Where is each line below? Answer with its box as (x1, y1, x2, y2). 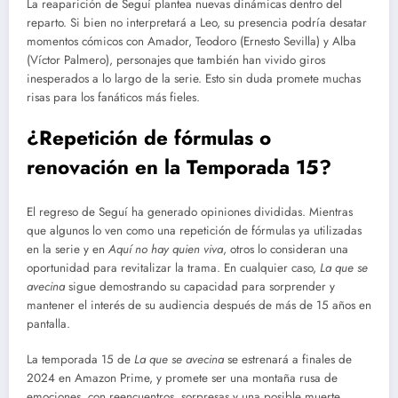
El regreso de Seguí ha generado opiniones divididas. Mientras (27, 203, 353, 220)
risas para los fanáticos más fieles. (27, 88, 200, 106)
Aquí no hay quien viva (108, 240, 223, 258)
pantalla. (27, 314, 70, 332)
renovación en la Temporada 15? (27, 153, 331, 182)
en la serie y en (27, 240, 108, 258)
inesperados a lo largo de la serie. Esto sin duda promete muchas (27, 69, 361, 87)
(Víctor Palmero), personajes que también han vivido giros (27, 51, 325, 68)
